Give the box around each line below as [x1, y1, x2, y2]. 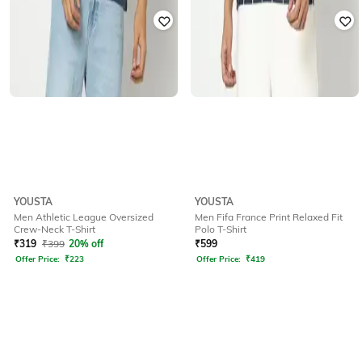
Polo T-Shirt [195, 222, 246, 235]
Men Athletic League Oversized [14, 210, 154, 223]
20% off [69, 237, 103, 250]
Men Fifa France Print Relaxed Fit [195, 210, 343, 223]
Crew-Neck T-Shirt [14, 222, 95, 235]
